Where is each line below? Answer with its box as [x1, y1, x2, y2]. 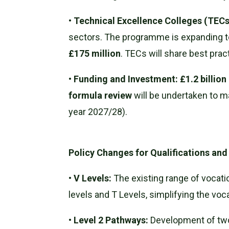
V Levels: [74, 172, 112, 184]
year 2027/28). [68, 106, 128, 117]
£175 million [68, 48, 121, 59]
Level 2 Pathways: [74, 214, 149, 225]
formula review [68, 89, 132, 101]
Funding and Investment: [74, 73, 178, 84]
